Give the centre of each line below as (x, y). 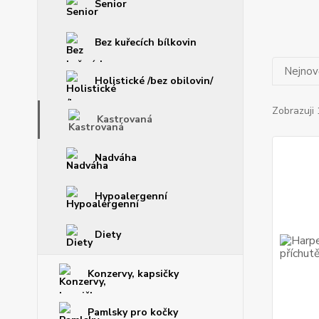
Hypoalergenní (131, 196)
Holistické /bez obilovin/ (154, 81)
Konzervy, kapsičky (133, 274)
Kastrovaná (125, 119)
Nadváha (116, 158)
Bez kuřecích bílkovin (146, 42)
